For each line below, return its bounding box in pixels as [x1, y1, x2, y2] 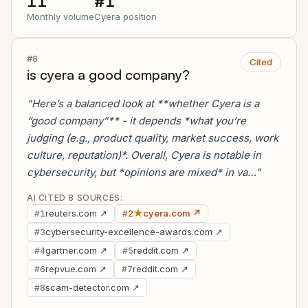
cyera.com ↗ [143, 208, 201, 219]
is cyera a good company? [27, 66, 190, 83]
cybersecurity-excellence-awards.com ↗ [45, 226, 223, 237]
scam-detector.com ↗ [45, 282, 140, 293]
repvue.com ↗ [45, 263, 107, 274]
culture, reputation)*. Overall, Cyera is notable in [27, 148, 261, 162]
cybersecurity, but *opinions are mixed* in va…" [27, 166, 261, 179]
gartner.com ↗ [45, 245, 107, 256]
